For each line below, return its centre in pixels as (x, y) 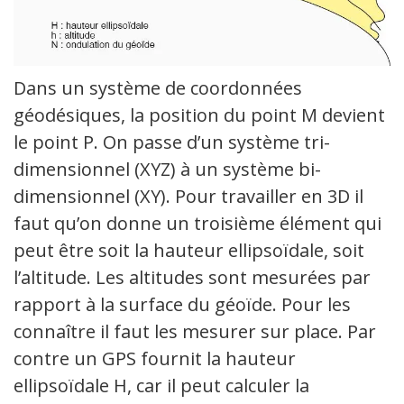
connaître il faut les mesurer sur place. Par (195, 332)
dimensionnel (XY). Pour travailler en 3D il (188, 197)
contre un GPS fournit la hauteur (155, 359)
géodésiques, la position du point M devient (199, 115)
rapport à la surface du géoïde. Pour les (182, 305)
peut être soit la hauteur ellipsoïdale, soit (189, 251)
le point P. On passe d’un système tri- (172, 142)
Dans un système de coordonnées (158, 88)
